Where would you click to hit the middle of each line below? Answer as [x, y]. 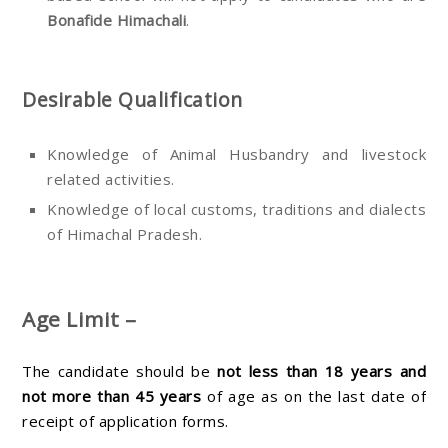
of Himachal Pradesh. [124, 234]
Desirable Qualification [132, 100]
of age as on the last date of [314, 395]
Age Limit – [82, 318]
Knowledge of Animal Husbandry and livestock [236, 154]
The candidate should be [120, 370]
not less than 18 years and [322, 370]
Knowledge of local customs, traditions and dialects [236, 209]
